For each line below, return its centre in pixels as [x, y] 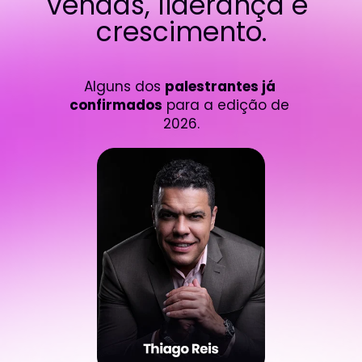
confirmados [116, 105]
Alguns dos [124, 86]
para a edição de [225, 105]
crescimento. [181, 32]
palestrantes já [220, 86]
